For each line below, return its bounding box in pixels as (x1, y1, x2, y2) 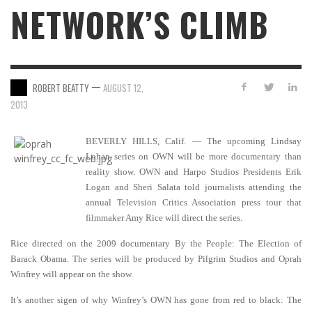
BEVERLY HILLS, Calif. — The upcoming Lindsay (86, 136, 302, 146)
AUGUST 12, (103, 80, 143, 95)
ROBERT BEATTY (33, 80, 89, 95)
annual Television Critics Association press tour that (86, 197, 302, 208)
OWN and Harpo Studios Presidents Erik (139, 166, 302, 177)
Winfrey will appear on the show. (10, 269, 133, 279)
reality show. (86, 166, 140, 177)
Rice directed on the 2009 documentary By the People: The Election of (10, 238, 302, 249)
